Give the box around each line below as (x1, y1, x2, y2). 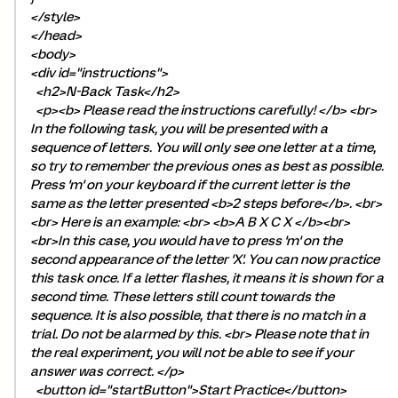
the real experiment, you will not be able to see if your (30, 345, 354, 361)
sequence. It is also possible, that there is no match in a (30, 307, 366, 323)
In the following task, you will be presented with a (30, 121, 328, 137)
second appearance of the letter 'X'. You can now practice (30, 251, 379, 267)
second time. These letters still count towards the (30, 289, 334, 305)
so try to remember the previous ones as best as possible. (30, 158, 384, 174)
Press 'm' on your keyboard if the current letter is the (30, 177, 349, 193)
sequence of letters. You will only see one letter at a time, (30, 139, 376, 155)
